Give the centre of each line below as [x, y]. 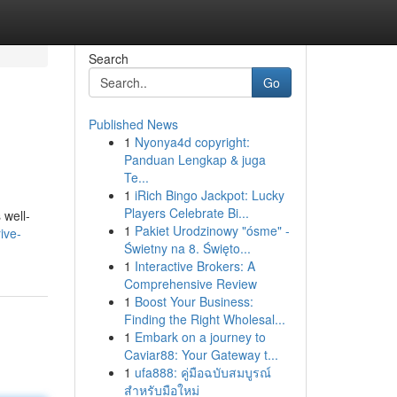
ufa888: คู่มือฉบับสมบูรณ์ [202, 372]
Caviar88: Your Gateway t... [201, 354]
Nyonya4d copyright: [192, 142]
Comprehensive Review [190, 284]
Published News [133, 124]
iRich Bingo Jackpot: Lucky [209, 195]
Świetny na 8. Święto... [187, 248]
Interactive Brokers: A [195, 266]
